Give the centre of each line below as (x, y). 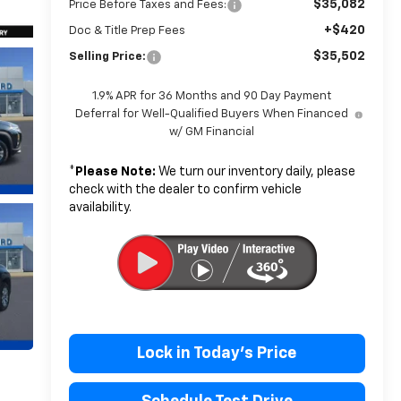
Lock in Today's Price (217, 354)
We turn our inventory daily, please (255, 172)
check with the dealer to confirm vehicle (185, 190)
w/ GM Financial (212, 132)
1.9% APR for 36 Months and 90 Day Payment (212, 97)
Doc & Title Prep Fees (127, 31)
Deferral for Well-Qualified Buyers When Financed (212, 115)
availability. (100, 208)
